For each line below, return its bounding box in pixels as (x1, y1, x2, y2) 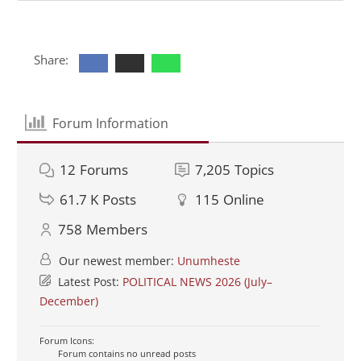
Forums (80, 160, 128, 180)
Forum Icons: (39, 334, 94, 347)
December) (39, 293, 98, 309)
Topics (234, 160, 274, 180)
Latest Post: (55, 274, 122, 290)
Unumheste (177, 253, 240, 269)
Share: (33, 52, 68, 68)
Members (86, 220, 147, 239)
